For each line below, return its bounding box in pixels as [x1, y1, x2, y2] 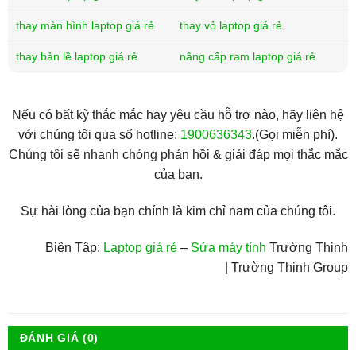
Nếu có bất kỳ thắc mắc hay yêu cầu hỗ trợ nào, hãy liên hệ [12, 108, 344, 122]
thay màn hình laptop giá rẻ [15, 19, 154, 33]
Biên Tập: [45, 241, 104, 255]
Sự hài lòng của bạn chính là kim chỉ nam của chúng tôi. [21, 204, 335, 219]
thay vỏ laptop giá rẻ [179, 19, 282, 33]
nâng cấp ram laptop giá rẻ [179, 50, 315, 64]
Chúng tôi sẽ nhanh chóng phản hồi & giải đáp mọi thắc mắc [8, 148, 348, 162]
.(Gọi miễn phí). [252, 128, 338, 142]
